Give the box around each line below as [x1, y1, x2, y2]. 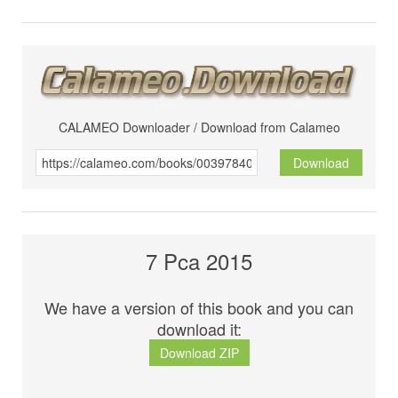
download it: [156, 317, 242, 341]
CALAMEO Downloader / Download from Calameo [58, 118, 340, 137]
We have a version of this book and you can [44, 296, 354, 320]
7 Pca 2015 [146, 245, 252, 277]
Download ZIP [159, 344, 239, 362]
